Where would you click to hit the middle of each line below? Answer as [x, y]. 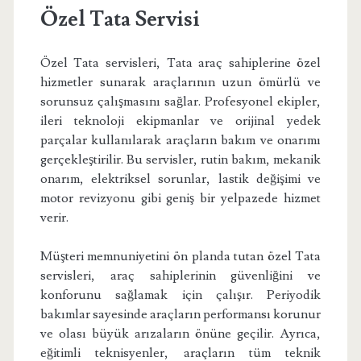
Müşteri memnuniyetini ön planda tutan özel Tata [180, 257]
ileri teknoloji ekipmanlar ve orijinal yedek [180, 121]
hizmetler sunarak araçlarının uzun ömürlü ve [180, 83]
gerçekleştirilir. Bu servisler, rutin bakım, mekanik [180, 160]
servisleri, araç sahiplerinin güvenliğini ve [180, 276]
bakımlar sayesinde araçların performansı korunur [180, 315]
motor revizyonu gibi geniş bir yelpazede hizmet [180, 199]
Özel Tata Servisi [120, 20]
